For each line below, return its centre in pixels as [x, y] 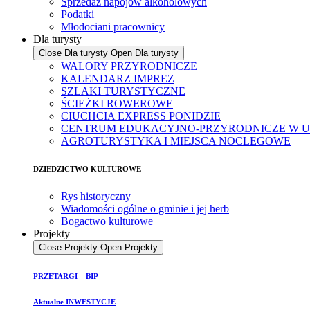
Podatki [77, 15]
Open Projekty [129, 248]
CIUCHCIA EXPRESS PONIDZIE [141, 116]
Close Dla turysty [73, 53]
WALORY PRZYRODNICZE [129, 66]
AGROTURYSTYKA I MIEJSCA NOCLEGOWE [176, 141]
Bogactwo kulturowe [107, 221]
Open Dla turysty [145, 53]
